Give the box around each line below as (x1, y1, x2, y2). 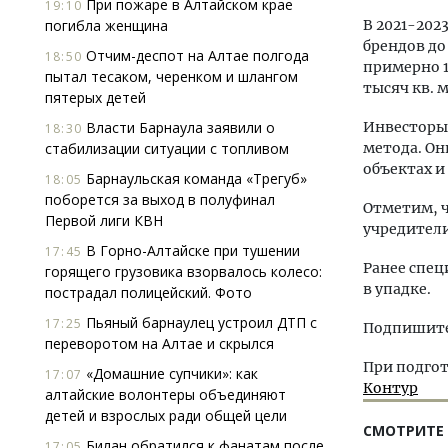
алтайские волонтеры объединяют (45, 385, 286, 404)
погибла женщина (45, 16, 168, 35)
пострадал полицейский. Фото (45, 283, 252, 302)
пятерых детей (45, 88, 146, 107)
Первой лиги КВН (45, 211, 163, 230)
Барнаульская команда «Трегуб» (82, 169, 307, 188)
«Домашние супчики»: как (82, 364, 258, 383)
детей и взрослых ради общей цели (45, 406, 287, 425)
